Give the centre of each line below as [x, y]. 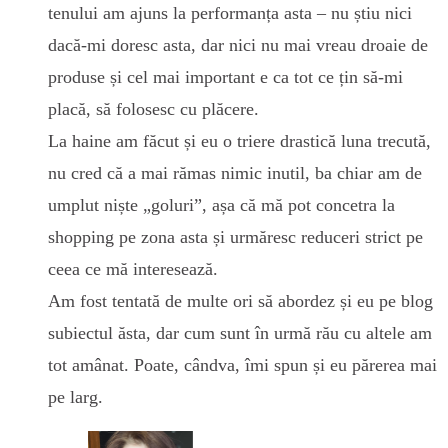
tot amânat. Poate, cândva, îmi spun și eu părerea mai [242, 365]
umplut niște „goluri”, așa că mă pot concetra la [221, 205]
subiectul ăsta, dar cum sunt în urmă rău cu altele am [240, 333]
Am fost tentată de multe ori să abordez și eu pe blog [240, 301]
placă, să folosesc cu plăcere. [153, 109]
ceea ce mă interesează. [133, 269]
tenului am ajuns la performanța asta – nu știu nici [230, 13]
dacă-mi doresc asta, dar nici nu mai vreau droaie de [238, 45]
